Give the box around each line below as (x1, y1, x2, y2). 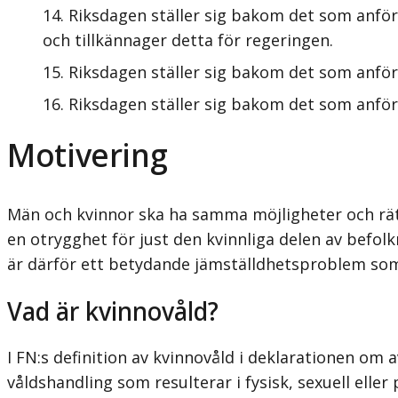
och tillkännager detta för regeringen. (43, 28, 333, 51)
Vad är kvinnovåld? (7, 293, 219, 328)
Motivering (7, 132, 168, 177)
